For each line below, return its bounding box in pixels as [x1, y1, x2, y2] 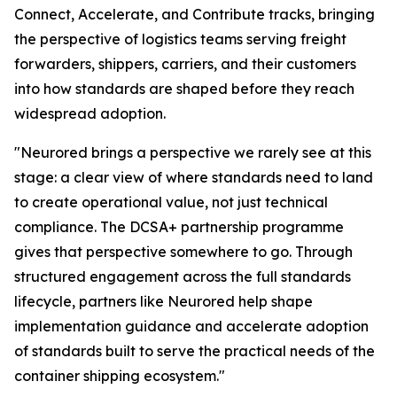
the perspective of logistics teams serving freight [14, 29, 346, 48]
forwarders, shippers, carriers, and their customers [14, 54, 356, 73]
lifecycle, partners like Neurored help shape [14, 292, 313, 310]
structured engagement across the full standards [14, 267, 351, 285]
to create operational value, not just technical [14, 192, 328, 211]
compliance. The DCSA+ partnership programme [14, 217, 344, 236]
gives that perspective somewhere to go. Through [14, 242, 353, 261]
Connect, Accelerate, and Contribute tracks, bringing [14, 4, 375, 23]
